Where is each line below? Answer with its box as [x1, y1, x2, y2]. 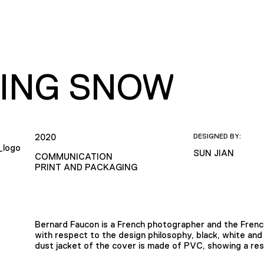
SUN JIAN [193, 147, 235, 158]
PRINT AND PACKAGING [34, 161, 137, 172]
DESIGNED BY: [193, 131, 242, 140]
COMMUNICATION [34, 151, 113, 161]
